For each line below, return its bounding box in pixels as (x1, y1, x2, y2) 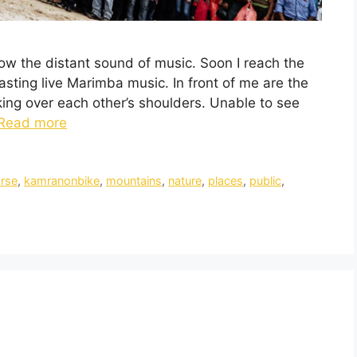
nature (168, 174, 202, 188)
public (249, 174, 282, 188)
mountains (106, 174, 163, 188)
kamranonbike (24, 174, 100, 188)
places (208, 174, 244, 188)
